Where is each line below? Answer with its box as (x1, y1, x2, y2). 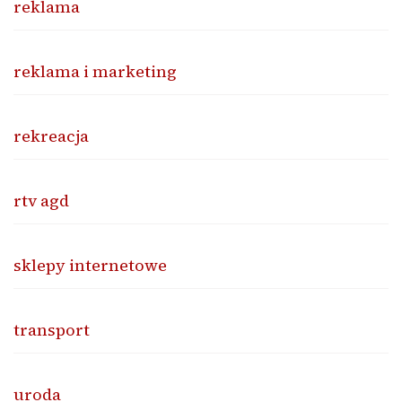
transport (13, 319, 90, 342)
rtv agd (13, 189, 69, 213)
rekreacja (13, 125, 89, 148)
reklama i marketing (13, 60, 177, 83)
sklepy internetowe (13, 254, 167, 277)
